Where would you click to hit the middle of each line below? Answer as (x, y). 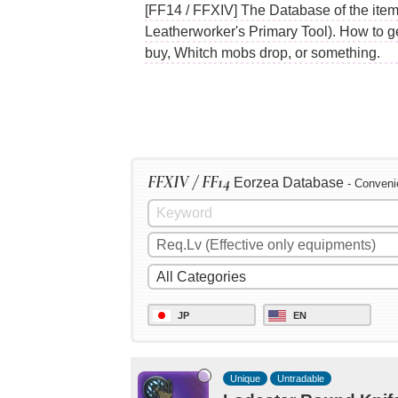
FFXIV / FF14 (189, 183)
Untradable (301, 378)
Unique (245, 378)
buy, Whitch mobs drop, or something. (263, 52)
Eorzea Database (289, 183)
